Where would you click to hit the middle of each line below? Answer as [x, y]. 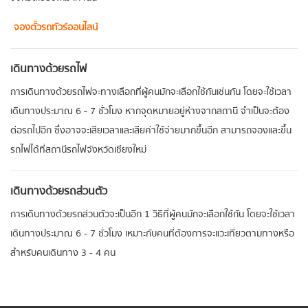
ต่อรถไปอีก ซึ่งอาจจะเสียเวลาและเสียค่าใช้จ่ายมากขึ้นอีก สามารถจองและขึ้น [151, 130]
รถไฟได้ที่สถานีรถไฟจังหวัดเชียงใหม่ [78, 150]
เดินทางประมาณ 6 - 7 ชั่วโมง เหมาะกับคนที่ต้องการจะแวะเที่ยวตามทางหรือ [152, 233]
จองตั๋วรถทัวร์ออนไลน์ [56, 27]
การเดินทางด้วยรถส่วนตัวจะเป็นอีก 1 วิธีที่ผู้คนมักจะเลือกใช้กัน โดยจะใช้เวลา [153, 214]
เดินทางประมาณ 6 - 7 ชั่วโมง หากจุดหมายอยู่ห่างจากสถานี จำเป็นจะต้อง [150, 111]
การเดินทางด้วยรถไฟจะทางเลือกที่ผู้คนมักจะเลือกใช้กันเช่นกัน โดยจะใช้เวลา [151, 92]
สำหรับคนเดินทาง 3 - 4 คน [63, 253]
